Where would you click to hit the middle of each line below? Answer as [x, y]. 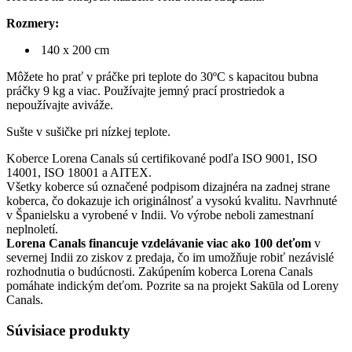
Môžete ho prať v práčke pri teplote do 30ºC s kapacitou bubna [162, 76]
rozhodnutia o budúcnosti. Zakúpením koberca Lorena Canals [159, 271]
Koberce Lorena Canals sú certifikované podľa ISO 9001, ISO [162, 158]
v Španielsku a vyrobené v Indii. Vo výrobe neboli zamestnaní [160, 214]
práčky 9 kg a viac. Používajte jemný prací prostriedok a [145, 90]
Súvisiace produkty [68, 330]
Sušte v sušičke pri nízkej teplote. [88, 131]
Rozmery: [33, 23]
